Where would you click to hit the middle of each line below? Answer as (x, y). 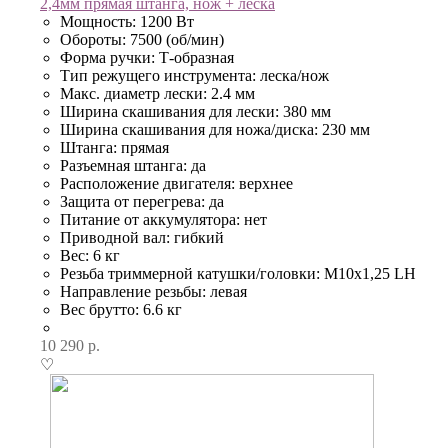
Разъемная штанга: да (133, 165)
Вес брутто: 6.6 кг (121, 309)
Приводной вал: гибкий (142, 237)
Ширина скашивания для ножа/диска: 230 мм (215, 129)
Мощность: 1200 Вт (127, 21)
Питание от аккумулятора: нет (163, 219)
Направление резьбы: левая (153, 291)
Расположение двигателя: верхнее (176, 183)
